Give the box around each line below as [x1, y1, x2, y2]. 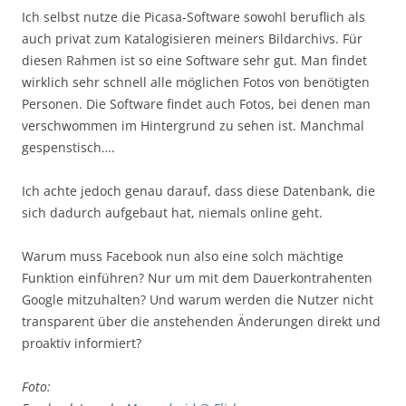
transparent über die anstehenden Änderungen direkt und [22, 313, 381, 331]
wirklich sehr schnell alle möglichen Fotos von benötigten [22, 73, 370, 92]
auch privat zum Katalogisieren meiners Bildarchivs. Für [22, 30, 362, 48]
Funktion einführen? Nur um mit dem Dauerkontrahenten [22, 269, 372, 287]
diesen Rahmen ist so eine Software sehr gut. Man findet [22, 52, 367, 70]
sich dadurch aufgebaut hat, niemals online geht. [22, 204, 323, 222]
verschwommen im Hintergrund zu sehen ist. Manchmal [22, 117, 364, 135]
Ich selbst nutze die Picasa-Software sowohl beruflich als [22, 8, 365, 26]
